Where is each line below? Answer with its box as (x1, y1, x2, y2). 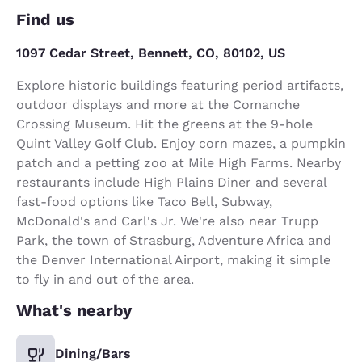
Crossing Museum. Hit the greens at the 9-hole (16, 116, 313, 132)
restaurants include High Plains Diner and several (16, 174, 326, 190)
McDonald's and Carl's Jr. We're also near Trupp (16, 213, 318, 229)
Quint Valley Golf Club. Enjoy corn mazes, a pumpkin (16, 135, 346, 151)
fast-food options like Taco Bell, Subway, (16, 193, 272, 209)
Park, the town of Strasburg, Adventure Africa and (16, 232, 331, 248)
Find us (16, 9, 74, 29)
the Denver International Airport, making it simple (16, 251, 330, 267)
